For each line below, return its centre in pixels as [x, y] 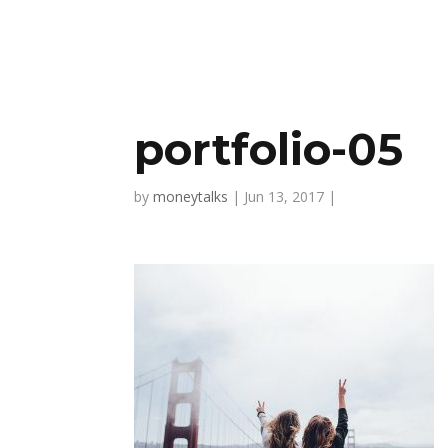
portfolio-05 [269, 149]
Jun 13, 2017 [284, 196]
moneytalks [191, 196]
